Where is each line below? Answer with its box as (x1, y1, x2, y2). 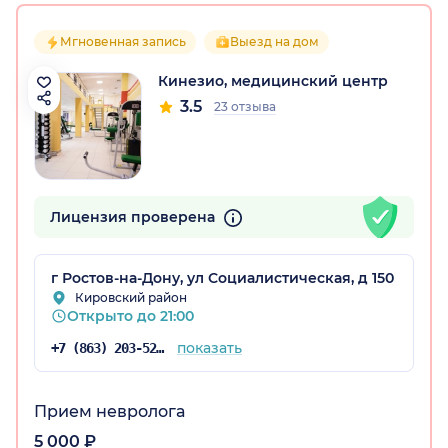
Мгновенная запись (60, 34, 186, 50)
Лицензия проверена (50, 208, 219, 227)
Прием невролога (34, 402, 185, 422)
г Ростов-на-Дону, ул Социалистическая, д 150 (51, 269, 394, 288)
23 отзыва (214, 99, 276, 115)
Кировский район (75, 290, 187, 306)
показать (176, 339, 242, 358)
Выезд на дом (230, 34, 319, 50)
